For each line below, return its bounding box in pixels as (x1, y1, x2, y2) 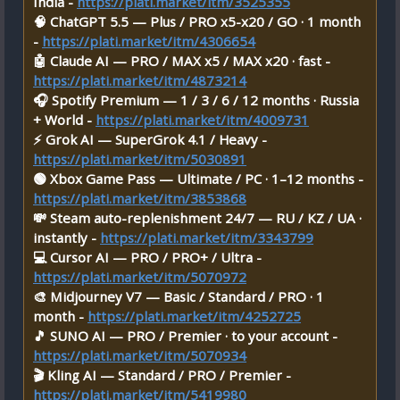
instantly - (33, 229, 100, 246)
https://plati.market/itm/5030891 (33, 150, 246, 168)
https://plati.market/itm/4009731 (96, 111, 309, 129)
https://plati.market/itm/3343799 (100, 229, 313, 246)
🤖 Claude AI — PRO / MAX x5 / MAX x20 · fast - (33, 52, 330, 70)
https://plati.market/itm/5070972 (33, 268, 246, 286)
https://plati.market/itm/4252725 (87, 307, 301, 325)
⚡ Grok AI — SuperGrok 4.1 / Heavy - (33, 130, 267, 148)
